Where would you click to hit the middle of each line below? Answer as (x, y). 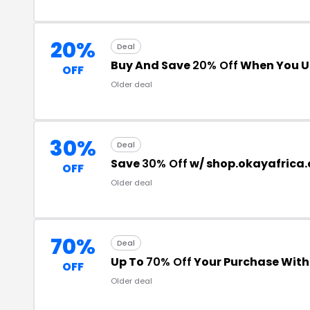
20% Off (215, 65)
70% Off (169, 262)
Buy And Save (152, 65)
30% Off (165, 163)
